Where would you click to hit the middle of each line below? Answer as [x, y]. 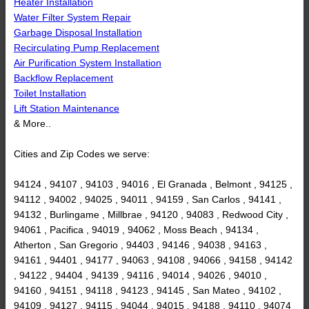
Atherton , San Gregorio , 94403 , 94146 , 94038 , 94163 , [140, 245]
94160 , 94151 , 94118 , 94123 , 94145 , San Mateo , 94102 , [148, 291]
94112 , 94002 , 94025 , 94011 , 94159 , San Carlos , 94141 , [148, 200]
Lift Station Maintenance [67, 109]
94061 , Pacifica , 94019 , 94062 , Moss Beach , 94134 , [136, 230]
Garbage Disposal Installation [78, 33]
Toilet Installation [50, 93]
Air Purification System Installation [88, 63]
